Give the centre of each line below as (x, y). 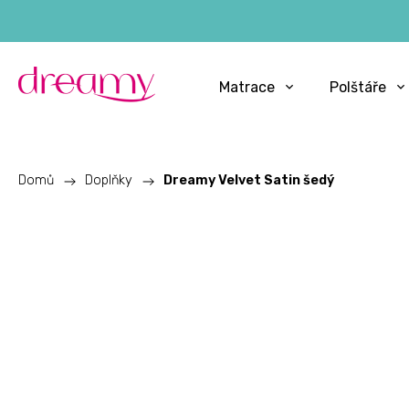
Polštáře (358, 87)
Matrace (247, 87)
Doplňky (109, 180)
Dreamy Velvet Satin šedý (249, 180)
